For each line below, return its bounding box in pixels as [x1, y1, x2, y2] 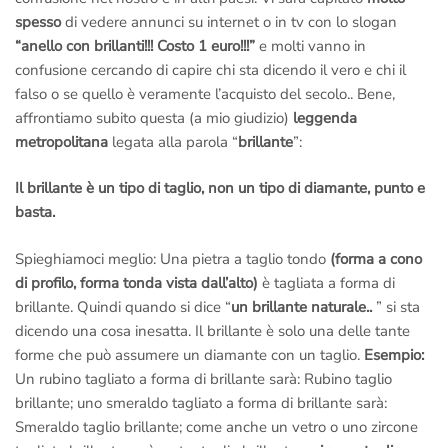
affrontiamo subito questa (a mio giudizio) [15, 107, 293, 128]
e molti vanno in [259, 35, 366, 56]
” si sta [376, 296, 420, 317]
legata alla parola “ [108, 131, 238, 152]
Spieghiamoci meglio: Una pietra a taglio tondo [15, 248, 326, 269]
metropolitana [15, 131, 108, 152]
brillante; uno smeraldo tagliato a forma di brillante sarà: [15, 392, 387, 413]
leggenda [293, 107, 357, 128]
